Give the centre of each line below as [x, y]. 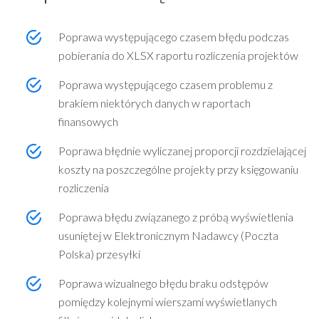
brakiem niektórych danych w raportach [155, 103]
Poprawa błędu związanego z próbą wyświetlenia [176, 217]
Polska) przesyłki [99, 254]
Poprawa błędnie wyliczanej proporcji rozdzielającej [182, 151]
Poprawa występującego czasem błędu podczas [174, 37]
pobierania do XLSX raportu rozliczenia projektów [178, 56]
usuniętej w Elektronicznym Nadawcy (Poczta [168, 236]
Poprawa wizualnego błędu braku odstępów [163, 283]
